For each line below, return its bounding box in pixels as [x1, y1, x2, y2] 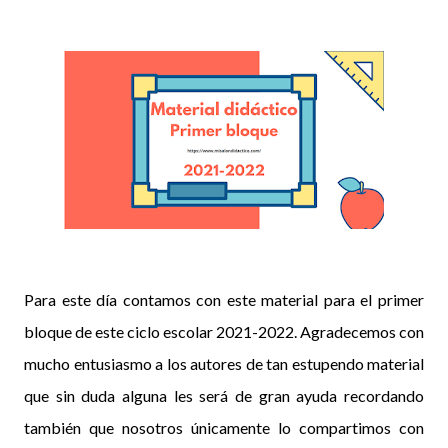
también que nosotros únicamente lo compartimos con [24, 417, 424, 437]
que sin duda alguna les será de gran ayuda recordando [24, 385, 424, 405]
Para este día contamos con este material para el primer [24, 289, 424, 309]
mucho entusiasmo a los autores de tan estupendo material [24, 353, 424, 373]
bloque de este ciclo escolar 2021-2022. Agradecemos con [24, 321, 424, 341]
